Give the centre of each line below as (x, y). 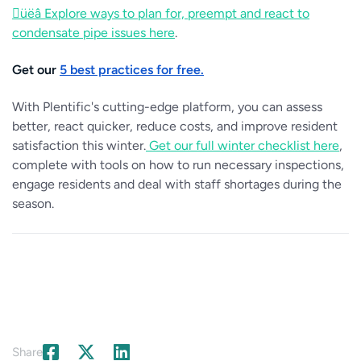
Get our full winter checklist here (244, 145)
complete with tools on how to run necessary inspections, (178, 165)
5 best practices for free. (132, 70)
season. (33, 203)
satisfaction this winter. (79, 145)
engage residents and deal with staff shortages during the (177, 184)
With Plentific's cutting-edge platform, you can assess (167, 107)
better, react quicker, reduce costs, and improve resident (175, 126)
